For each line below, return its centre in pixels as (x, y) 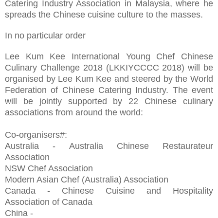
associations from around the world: (74, 112)
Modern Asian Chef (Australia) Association (87, 179)
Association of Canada (49, 202)
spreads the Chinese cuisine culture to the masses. (104, 14)
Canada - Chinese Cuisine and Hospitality (109, 191)
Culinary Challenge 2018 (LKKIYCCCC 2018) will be (109, 67)
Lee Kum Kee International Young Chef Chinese (109, 56)
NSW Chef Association (49, 168)
